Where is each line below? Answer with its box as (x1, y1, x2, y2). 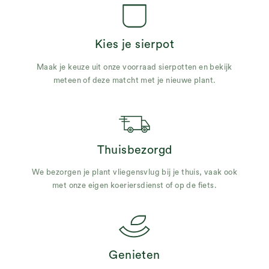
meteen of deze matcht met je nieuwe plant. (53, 76, 216, 85)
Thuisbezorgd (97, 144, 172, 156)
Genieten (109, 249, 160, 261)
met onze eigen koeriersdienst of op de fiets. (52, 181, 217, 190)
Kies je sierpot (95, 38, 174, 51)
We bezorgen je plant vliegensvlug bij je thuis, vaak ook (31, 168, 238, 177)
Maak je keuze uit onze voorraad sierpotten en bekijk (37, 63, 232, 71)
